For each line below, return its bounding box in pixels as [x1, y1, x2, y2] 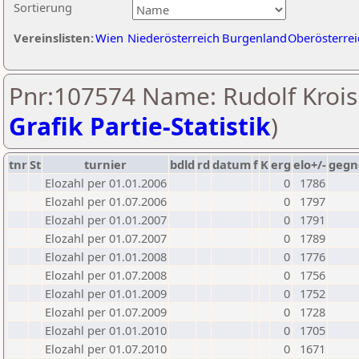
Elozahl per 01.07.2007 [45, 230, 167, 246]
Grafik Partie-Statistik [9, 110, 271, 143]
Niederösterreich [127, 30, 220, 46]
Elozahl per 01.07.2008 [45, 267, 167, 283]
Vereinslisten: [14, 30, 94, 46]
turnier [84, 156, 127, 172]
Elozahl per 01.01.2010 [45, 322, 167, 338]
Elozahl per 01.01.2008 [45, 248, 167, 264]
